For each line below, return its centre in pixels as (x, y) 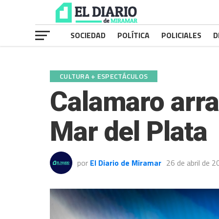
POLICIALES (181, 35)
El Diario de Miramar (126, 163)
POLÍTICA (133, 35)
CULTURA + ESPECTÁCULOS (104, 76)
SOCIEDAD (88, 35)
